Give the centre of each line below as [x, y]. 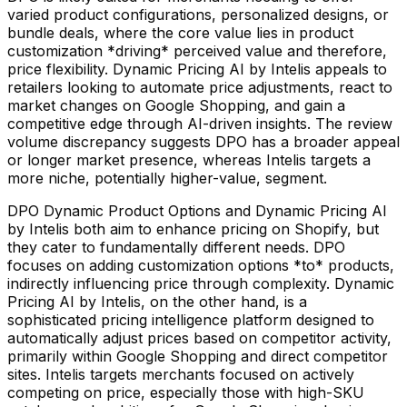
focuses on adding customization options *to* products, [201, 265]
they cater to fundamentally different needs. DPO [176, 247]
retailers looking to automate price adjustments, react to [200, 87]
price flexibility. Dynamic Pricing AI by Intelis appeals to [197, 69]
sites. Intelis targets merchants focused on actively [181, 374]
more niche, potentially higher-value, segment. [167, 178]
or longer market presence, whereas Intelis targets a [189, 159]
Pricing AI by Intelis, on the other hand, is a [157, 301]
